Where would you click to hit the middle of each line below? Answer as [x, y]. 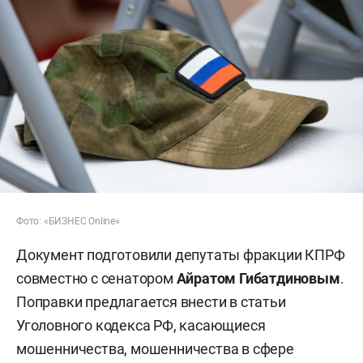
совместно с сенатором [96, 278]
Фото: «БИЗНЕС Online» [68, 221]
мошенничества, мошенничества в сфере [155, 348]
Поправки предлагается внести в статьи [151, 301]
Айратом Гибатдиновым [258, 278]
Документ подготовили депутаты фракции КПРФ [181, 254]
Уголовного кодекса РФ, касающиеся [141, 325]
